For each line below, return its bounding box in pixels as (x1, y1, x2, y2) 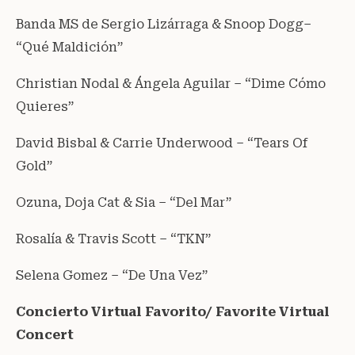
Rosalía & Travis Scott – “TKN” (16, 231, 211, 246)
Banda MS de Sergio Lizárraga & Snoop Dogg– (16, 16, 311, 32)
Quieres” (16, 98, 74, 114)
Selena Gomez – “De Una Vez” (16, 267, 208, 283)
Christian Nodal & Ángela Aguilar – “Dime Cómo (16, 75, 326, 91)
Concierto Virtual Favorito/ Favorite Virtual (16, 303, 330, 319)
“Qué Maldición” (16, 39, 123, 55)
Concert (16, 326, 74, 342)
